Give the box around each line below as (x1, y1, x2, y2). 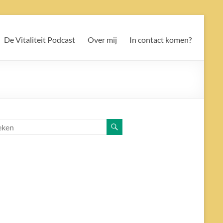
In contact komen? (129, 35, 192, 44)
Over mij (88, 35, 117, 44)
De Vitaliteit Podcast (4, 35, 75, 44)
